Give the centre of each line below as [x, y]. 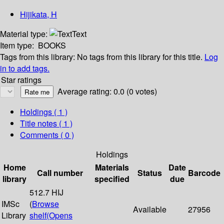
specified [112, 179]
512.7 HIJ [46, 192]
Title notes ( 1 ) [46, 123]
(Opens [59, 215]
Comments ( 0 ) [47, 135]
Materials [112, 167]
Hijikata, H [38, 14]
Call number [60, 173]
